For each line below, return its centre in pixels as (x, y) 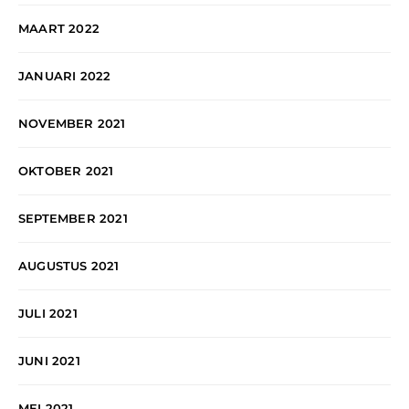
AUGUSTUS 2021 (69, 266)
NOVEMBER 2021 (72, 124)
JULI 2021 (48, 314)
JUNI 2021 (49, 361)
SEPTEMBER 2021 (73, 219)
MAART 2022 (59, 29)
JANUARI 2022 (65, 76)
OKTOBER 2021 (66, 171)
